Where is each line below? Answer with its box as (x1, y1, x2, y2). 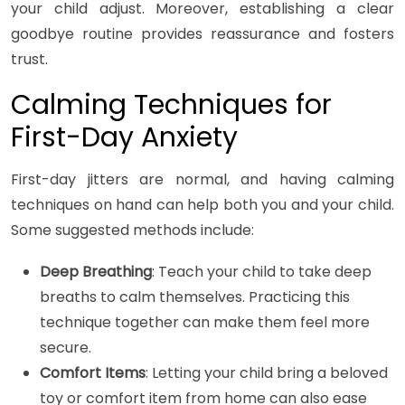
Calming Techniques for (11, 86, 332, 125)
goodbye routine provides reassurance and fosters (11, 24, 394, 45)
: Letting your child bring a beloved (146, 363, 388, 384)
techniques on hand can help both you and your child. (11, 194, 394, 216)
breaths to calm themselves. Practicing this (40, 287, 350, 308)
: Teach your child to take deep (152, 261, 372, 283)
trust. (11, 49, 48, 71)
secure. (40, 337, 91, 359)
